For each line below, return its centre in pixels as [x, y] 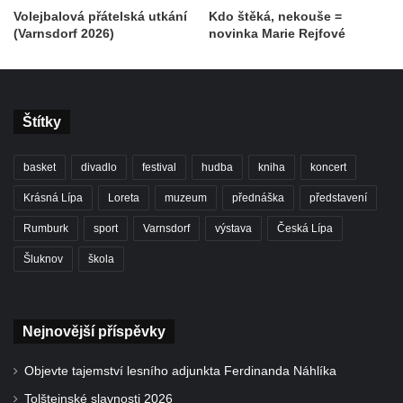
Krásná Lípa [53, 198]
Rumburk [46, 229]
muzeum [186, 198]
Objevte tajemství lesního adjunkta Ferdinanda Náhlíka [180, 372]
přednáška [258, 198]
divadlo [99, 168]
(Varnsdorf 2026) [64, 34]
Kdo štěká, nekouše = [275, 17]
